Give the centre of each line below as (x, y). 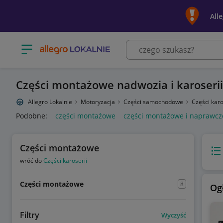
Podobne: (32, 116)
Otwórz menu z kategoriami (66, 46)
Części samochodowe (154, 102)
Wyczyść (173, 215)
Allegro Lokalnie (50, 102)
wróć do (32, 161)
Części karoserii (65, 161)
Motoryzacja (99, 102)
